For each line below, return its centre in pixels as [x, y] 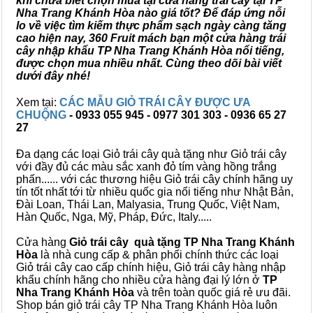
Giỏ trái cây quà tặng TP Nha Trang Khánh [182, 242]
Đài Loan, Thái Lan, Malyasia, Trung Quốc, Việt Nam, [148, 204]
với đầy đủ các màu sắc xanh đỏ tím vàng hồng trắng [146, 167]
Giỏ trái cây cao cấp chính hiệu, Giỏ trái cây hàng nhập [151, 267]
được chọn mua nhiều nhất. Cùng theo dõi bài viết [149, 63]
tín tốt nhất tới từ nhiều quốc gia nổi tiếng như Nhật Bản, [155, 192]
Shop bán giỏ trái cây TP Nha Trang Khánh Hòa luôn [147, 305]
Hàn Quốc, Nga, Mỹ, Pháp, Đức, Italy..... [114, 217]
